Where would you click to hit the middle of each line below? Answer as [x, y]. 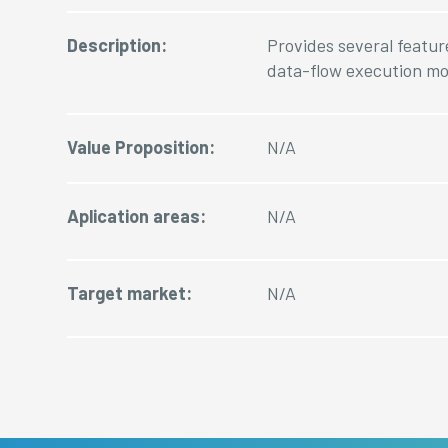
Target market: [130, 293]
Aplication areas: [137, 216]
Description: [117, 45]
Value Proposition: [141, 147]
